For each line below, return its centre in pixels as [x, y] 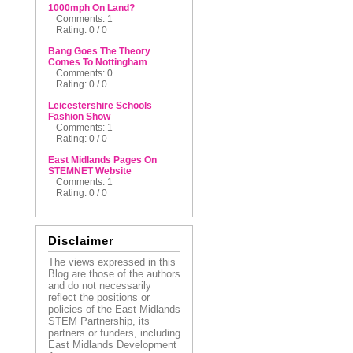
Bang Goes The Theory [99, 51]
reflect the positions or [98, 297]
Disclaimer [81, 241]
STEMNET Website [89, 171]
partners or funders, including [114, 333]
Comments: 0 [84, 73]
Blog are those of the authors [114, 274]
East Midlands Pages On [102, 160]
